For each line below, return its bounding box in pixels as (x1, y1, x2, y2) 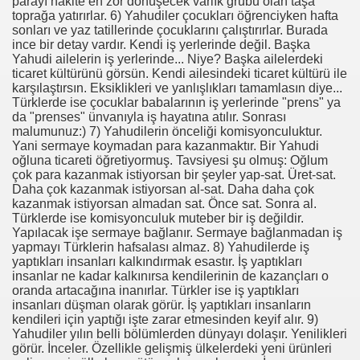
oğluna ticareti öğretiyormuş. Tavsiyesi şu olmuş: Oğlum (12, 153, 328, 167)
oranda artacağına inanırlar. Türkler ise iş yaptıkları (12, 284, 299, 297)
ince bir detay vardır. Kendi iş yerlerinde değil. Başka (12, 38, 310, 51)
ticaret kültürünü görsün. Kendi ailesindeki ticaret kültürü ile (12, 67, 347, 80)
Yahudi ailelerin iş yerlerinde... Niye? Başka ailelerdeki (12, 52, 323, 66)
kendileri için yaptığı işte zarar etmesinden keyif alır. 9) (12, 313, 318, 326)
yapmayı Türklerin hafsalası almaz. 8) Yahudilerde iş (12, 240, 309, 254)
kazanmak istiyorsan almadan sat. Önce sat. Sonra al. (12, 197, 317, 211)
